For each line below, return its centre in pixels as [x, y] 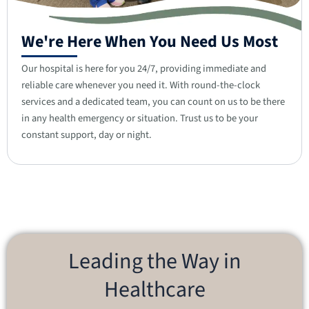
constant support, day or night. [87, 134]
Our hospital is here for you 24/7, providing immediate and [144, 68]
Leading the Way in [154, 261]
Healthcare [154, 289]
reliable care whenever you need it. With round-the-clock [141, 85]
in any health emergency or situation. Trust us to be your [140, 118]
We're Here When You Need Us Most [150, 41]
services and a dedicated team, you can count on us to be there [153, 101]
